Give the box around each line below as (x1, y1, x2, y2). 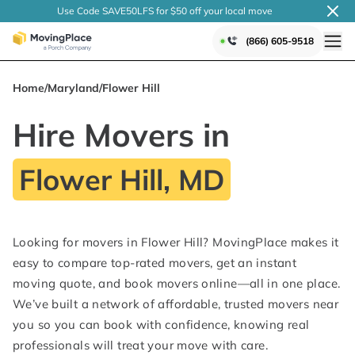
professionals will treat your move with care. (13, 338, 268, 353)
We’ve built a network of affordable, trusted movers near (13, 296, 338, 311)
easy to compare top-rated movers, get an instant (13, 255, 296, 270)
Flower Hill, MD (19, 162, 224, 197)
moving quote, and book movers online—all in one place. (13, 276, 341, 291)
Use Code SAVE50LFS (57, 5, 154, 17)
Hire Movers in (13, 115, 230, 155)
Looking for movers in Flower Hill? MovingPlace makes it (13, 235, 339, 250)
